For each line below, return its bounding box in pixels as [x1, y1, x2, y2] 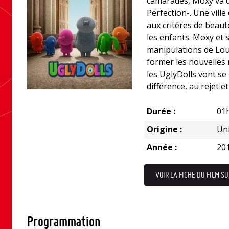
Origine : [146, 124, 182, 135]
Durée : [146, 106, 175, 117]
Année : [146, 142, 177, 153]
